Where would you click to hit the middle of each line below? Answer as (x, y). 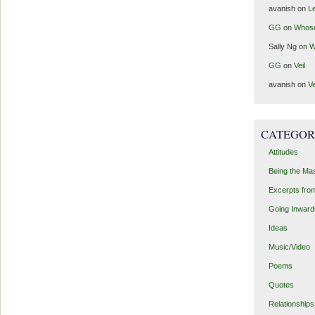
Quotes (281, 285)
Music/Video (289, 247)
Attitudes (283, 152)
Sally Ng (282, 46)
